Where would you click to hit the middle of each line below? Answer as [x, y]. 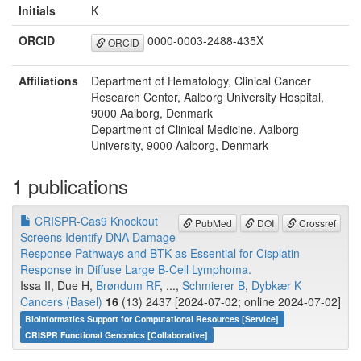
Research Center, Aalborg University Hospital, [207, 97]
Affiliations [48, 81]
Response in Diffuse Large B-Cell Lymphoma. [136, 270]
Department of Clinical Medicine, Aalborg [195, 129]
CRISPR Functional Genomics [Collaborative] [117, 335]
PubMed [212, 222]
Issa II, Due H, [58, 286]
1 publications [70, 186]
